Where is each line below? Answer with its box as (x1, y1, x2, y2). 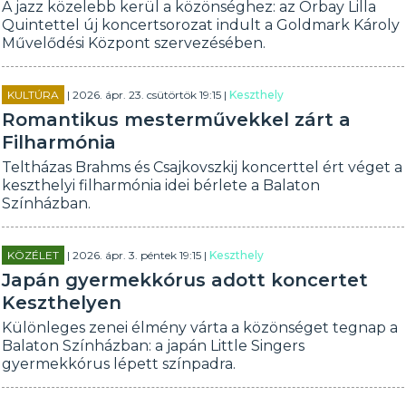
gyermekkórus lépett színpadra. (2, 355, 237, 372)
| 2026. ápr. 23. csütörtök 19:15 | (64, 88, 230, 101)
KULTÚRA (7, 88, 60, 101)
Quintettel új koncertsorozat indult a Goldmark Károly (2, 16, 401, 34)
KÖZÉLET (7, 248, 60, 262)
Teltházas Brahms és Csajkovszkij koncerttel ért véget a (2, 159, 403, 176)
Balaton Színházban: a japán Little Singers (2, 337, 305, 354)
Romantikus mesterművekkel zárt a (2, 109, 352, 130)
